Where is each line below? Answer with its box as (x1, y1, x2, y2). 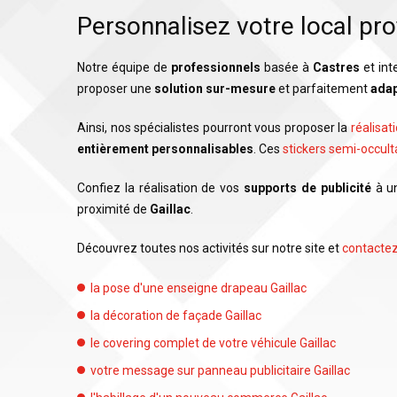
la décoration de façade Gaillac (90, 308, 261, 323)
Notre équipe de (77, 60, 171, 74)
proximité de (77, 202, 150, 216)
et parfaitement (276, 82, 370, 96)
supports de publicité (244, 181, 371, 195)
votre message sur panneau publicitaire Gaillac (90, 363, 350, 378)
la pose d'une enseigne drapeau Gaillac (90, 281, 307, 295)
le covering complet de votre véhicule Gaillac (90, 336, 336, 350)
